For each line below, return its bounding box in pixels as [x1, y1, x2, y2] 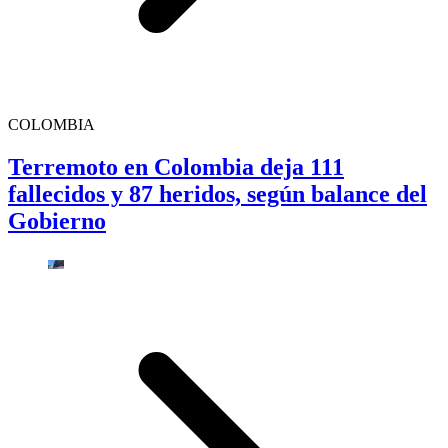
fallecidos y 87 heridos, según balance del [8, 181, 427, 208]
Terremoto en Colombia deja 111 [8, 154, 344, 181]
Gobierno [8, 208, 106, 235]
